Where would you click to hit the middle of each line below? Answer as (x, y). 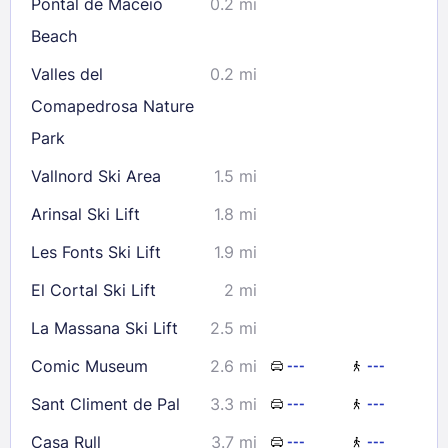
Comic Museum (89, 365)
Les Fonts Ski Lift (96, 251)
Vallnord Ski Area (96, 175)
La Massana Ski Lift (104, 327)
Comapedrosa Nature (112, 105)
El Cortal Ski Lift (93, 289)
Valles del (67, 73)
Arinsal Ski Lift (85, 213)
